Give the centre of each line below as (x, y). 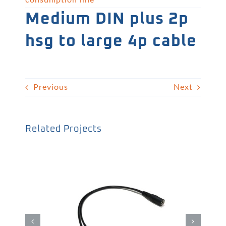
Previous (50, 87)
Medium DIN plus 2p (107, 19)
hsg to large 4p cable (111, 42)
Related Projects (63, 129)
